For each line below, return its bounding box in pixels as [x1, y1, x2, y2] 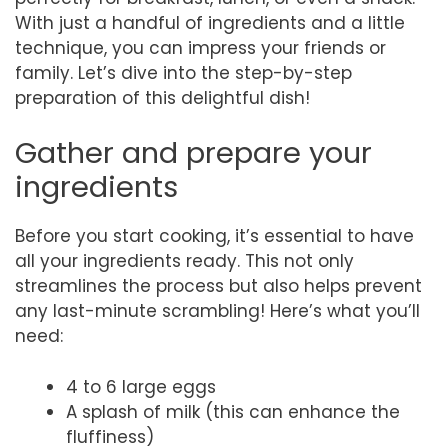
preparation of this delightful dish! [15, 85, 310, 110]
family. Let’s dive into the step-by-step [15, 60, 352, 85]
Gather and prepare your [15, 133, 372, 173]
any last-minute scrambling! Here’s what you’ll [15, 299, 420, 323]
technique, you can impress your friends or [15, 35, 386, 60]
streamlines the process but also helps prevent [15, 274, 422, 298]
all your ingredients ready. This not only [15, 249, 354, 273]
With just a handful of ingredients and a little [15, 10, 405, 35]
